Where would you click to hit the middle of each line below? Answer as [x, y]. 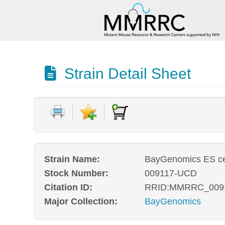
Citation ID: [69, 187]
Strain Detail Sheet [125, 74]
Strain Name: [72, 159]
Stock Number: [77, 173]
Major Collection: [81, 202]
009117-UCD [171, 173]
